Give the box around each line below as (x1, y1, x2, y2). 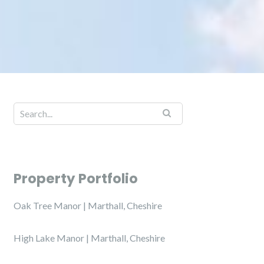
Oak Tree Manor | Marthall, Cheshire (14, 200, 162, 211)
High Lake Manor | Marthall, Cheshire (14, 232, 165, 243)
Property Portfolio (14, 169, 138, 188)
